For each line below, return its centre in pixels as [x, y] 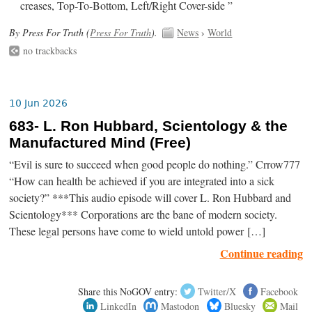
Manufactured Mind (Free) [100, 142]
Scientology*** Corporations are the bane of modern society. [143, 214]
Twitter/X [217, 291]
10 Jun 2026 [39, 103]
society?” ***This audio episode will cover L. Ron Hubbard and [150, 197]
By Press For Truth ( [50, 33]
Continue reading [261, 253]
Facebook [279, 291]
